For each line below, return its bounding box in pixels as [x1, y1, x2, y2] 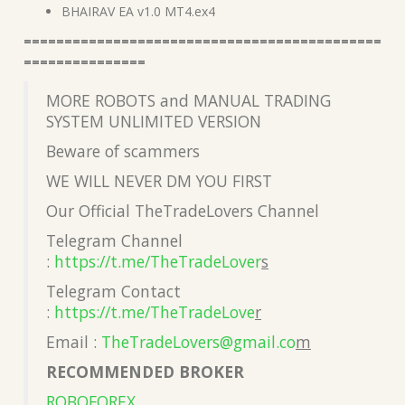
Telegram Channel [46, 229, 183, 251]
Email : [46, 330, 101, 353]
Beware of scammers [46, 139, 200, 162]
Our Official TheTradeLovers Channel [46, 199, 319, 221]
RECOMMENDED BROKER [46, 360, 244, 382]
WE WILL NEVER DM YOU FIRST [46, 169, 272, 192]
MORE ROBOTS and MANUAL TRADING [46, 89, 331, 111]
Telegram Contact [46, 279, 181, 302]
